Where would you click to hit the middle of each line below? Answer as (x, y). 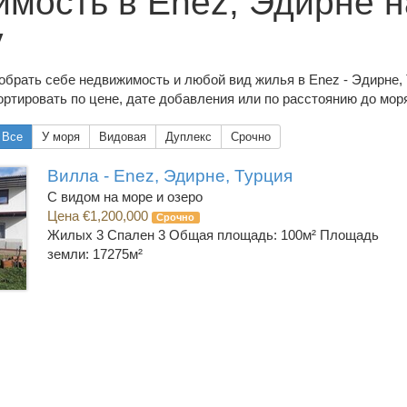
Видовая (123, 137)
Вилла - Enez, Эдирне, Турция (169, 176)
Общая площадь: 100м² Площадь (273, 235)
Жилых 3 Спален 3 (108, 235)
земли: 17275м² (94, 254)
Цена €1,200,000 (99, 216)
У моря (61, 137)
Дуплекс (189, 137)
